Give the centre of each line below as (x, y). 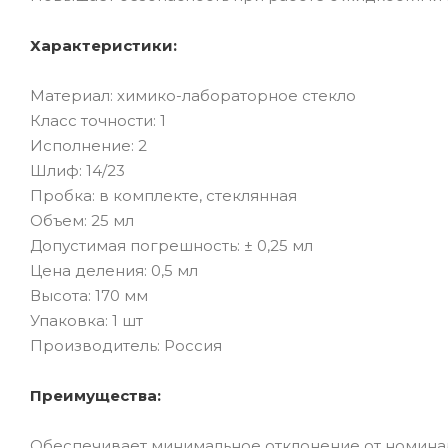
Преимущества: (95, 395)
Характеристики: (103, 45)
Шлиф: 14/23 (77, 170)
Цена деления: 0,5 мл (114, 270)
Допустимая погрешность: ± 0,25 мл (171, 245)
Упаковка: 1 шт (86, 320)
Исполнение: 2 (88, 145)
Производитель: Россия (126, 345)
